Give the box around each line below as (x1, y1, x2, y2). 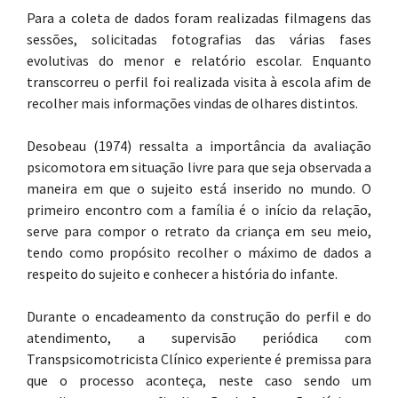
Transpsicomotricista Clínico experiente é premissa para (27, 350, 371, 368)
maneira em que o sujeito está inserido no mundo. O (27, 179, 371, 197)
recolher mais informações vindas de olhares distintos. (27, 94, 358, 112)
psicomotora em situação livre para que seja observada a (27, 158, 371, 176)
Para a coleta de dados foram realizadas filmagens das (27, 9, 371, 27)
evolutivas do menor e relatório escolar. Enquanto (27, 52, 371, 69)
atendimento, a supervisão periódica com (27, 329, 371, 346)
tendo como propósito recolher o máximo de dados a (27, 243, 371, 261)
